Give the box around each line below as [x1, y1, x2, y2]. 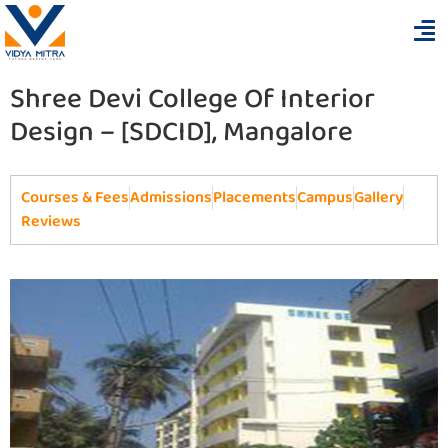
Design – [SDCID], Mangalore [10, 110, 353, 156]
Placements [213, 185, 296, 211]
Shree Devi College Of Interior [10, 77, 375, 123]
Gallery [354, 185, 403, 211]
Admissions [130, 185, 212, 211]
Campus [297, 185, 353, 211]
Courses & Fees [21, 185, 129, 211]
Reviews [21, 209, 81, 235]
